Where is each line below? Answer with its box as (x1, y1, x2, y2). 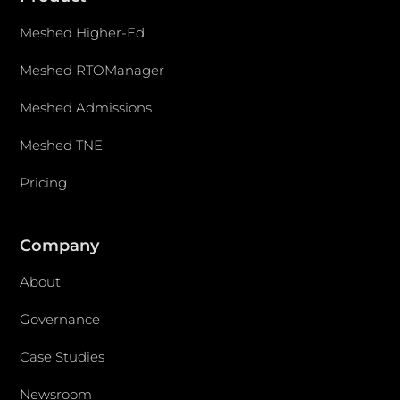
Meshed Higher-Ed (20, 24, 146, 42)
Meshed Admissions (20, 99, 153, 117)
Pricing (20, 174, 68, 192)
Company (20, 236, 100, 256)
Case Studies (20, 348, 105, 366)
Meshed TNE (20, 137, 104, 154)
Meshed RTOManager (20, 62, 165, 79)
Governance (20, 311, 101, 329)
